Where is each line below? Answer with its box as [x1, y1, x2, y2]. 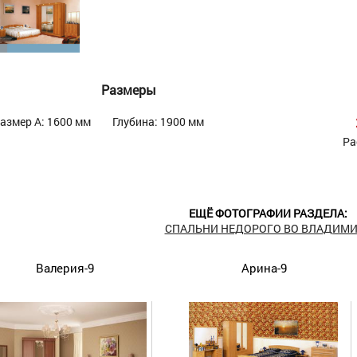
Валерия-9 [35, 260, 94, 277]
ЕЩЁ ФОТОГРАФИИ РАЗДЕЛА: [188, 206, 347, 222]
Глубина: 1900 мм [112, 113, 204, 129]
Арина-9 [241, 260, 287, 277]
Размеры [100, 81, 156, 99]
